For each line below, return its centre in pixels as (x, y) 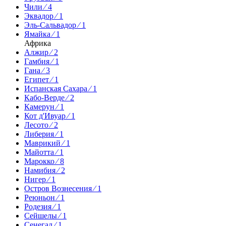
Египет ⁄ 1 (41, 79)
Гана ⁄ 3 (37, 70)
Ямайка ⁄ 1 (42, 34)
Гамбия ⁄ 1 (42, 61)
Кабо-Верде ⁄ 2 (49, 97)
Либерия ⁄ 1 (44, 134)
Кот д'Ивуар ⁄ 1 (50, 116)
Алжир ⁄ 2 (41, 52)
